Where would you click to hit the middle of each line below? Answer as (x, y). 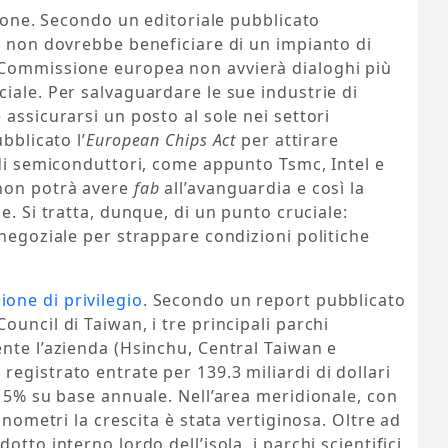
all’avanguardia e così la (264, 188)
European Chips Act (164, 140)
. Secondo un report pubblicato (274, 300)
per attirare (290, 140)
